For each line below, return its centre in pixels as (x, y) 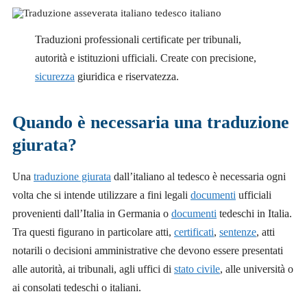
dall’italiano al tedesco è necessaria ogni (198, 177)
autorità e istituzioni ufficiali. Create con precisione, (145, 58)
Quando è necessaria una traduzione (151, 123)
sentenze (238, 232)
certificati (194, 232)
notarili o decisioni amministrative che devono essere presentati (148, 251)
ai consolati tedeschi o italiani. (77, 288)
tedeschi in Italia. (254, 214)
